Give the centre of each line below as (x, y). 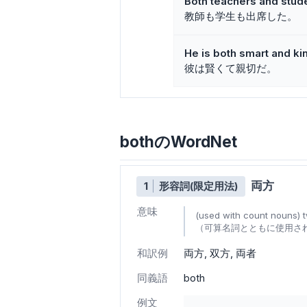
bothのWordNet (179, 141)
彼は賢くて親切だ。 (231, 69)
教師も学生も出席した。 (241, 16)
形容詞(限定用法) (198, 186)
